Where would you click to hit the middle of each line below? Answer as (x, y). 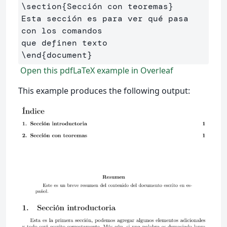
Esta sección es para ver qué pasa (105, 18)
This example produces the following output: (104, 91)
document (67, 55)
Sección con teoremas (118, 6)
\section (42, 6)
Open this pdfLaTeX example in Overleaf (96, 70)
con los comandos (64, 31)
